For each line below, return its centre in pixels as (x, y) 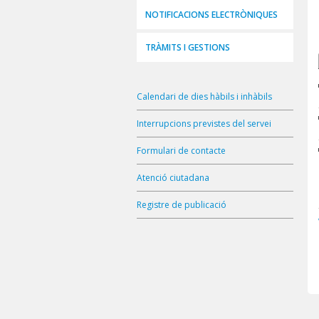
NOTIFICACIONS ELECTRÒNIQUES (211, 15)
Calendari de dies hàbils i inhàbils (204, 97)
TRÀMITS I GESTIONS (188, 48)
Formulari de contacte (181, 151)
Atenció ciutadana (173, 178)
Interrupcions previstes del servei (204, 124)
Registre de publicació (182, 205)
